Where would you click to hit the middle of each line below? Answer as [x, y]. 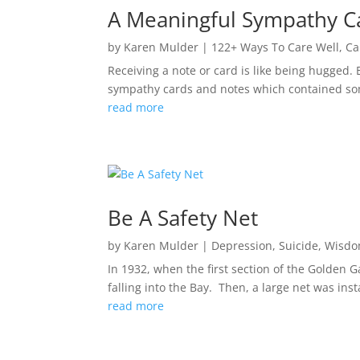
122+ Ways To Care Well [276, 47]
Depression [242, 245]
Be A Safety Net [183, 218]
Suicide [299, 245]
